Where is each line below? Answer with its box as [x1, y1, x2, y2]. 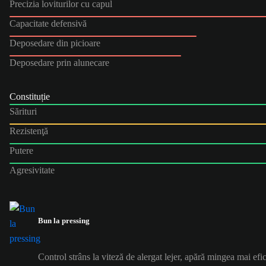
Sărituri [9, 106, 37, 116]
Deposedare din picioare [9, 37, 100, 48]
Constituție [9, 91, 50, 102]
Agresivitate [9, 164, 55, 175]
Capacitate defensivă [9, 18, 87, 28]
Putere [9, 145, 33, 156]
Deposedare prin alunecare [9, 57, 109, 68]
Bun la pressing [38, 216, 90, 225]
